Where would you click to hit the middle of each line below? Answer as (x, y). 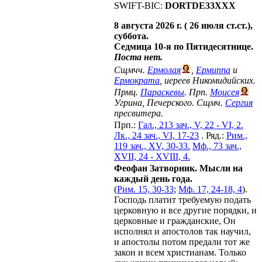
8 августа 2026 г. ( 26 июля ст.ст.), (183, 25)
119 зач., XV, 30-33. (152, 146)
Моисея (225, 92)
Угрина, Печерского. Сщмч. (170, 103)
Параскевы (162, 92)
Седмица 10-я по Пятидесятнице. (184, 46)
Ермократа (137, 80)
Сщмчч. (131, 70)
